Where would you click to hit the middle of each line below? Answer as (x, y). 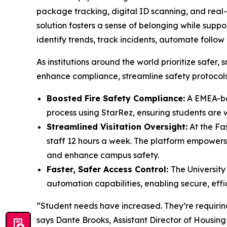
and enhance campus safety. (103, 155)
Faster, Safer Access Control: (109, 169)
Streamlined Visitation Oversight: (117, 127)
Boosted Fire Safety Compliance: (116, 99)
